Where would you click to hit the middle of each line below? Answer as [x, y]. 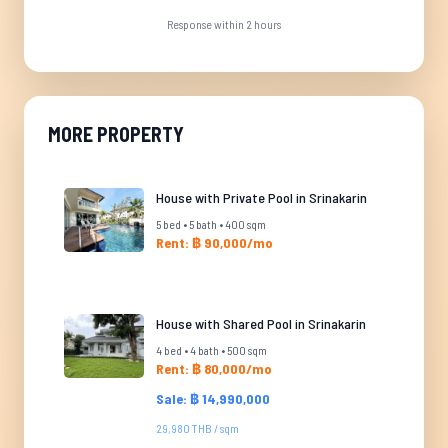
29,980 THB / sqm [197, 428]
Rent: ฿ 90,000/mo [214, 242]
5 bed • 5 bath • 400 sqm [211, 224]
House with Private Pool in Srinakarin [261, 197]
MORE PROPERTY [116, 134]
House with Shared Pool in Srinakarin [261, 323]
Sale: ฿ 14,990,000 [213, 398]
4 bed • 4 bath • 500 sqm [211, 350]
